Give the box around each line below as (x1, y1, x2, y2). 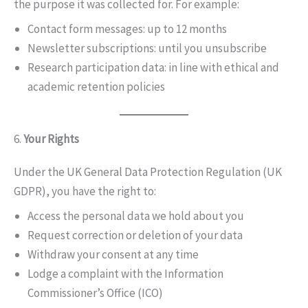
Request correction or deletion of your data (27, 228, 243, 243)
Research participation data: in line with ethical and (27, 60, 279, 75)
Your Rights (23, 131, 79, 146)
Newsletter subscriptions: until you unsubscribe (27, 41, 267, 56)
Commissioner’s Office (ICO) (27, 285, 163, 300)
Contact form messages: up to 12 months (27, 21, 227, 36)
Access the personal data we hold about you (27, 208, 244, 223)
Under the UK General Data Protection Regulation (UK (14, 164, 282, 179)
